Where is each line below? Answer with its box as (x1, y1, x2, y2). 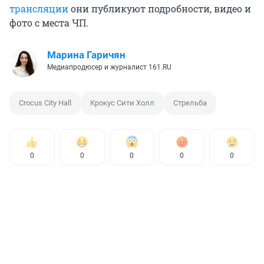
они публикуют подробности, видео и (68, 2, 251, 15)
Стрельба (173, 98, 207, 107)
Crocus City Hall (19, 98, 71, 107)
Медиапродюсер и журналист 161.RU (47, 62, 171, 71)
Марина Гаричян (47, 48, 126, 61)
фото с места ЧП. (9, 16, 88, 29)
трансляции (9, 2, 68, 15)
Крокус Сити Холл (90, 98, 154, 107)
